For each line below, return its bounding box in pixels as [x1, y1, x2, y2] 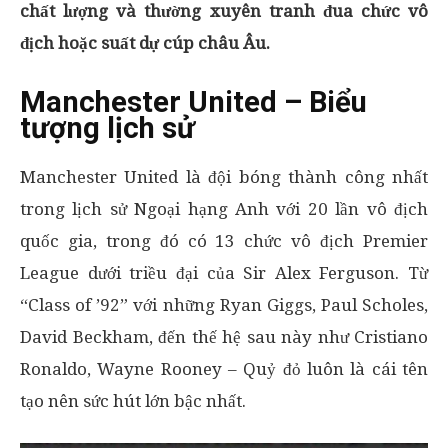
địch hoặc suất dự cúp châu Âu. [20, 33, 270, 53]
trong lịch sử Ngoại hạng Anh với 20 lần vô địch [20, 199, 428, 219]
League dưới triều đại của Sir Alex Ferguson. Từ [20, 263, 428, 283]
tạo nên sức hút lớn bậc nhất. [20, 391, 246, 411]
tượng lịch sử [20, 111, 195, 145]
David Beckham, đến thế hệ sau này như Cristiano [20, 327, 428, 347]
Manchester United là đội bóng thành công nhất [20, 167, 428, 187]
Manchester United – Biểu [20, 85, 367, 119]
